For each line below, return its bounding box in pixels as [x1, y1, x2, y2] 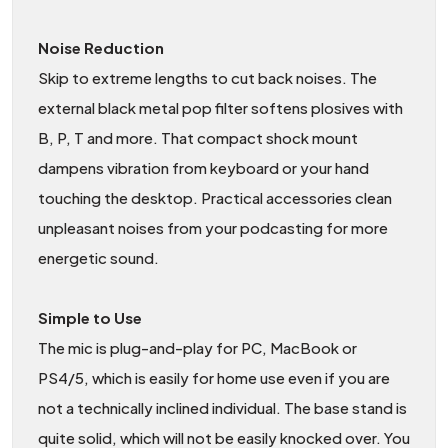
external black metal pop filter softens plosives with [38, 97, 403, 117]
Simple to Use [38, 307, 142, 327]
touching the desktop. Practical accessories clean [38, 187, 392, 207]
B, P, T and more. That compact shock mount [38, 127, 358, 147]
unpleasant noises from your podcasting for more [38, 217, 388, 237]
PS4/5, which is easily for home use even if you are [38, 367, 390, 387]
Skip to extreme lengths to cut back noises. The [38, 67, 377, 87]
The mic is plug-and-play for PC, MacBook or [38, 337, 357, 357]
